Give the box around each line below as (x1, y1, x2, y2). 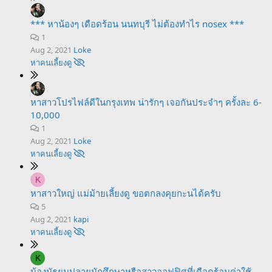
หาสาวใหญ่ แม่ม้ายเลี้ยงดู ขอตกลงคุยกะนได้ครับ (30, 187, 221, 199)
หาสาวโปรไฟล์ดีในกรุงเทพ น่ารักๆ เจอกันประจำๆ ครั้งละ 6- (30, 96, 262, 108)
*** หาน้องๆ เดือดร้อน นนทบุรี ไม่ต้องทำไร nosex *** (30, 18, 244, 30)
